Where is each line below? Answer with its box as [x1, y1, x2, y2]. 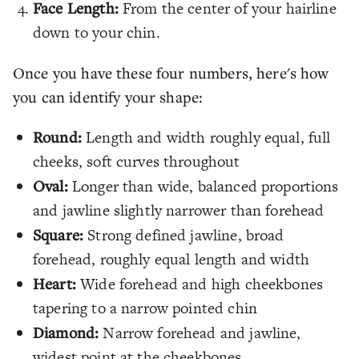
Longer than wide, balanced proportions [67, 175, 339, 197]
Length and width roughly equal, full [81, 127, 331, 148]
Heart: [33, 273, 76, 293]
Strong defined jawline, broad [83, 224, 284, 246]
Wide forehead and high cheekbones [75, 273, 324, 295]
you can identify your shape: [13, 87, 204, 107]
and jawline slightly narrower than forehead [33, 200, 325, 221]
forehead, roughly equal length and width [33, 248, 310, 270]
